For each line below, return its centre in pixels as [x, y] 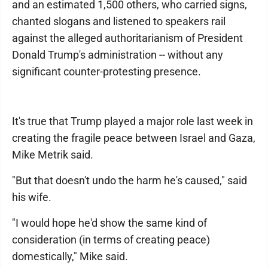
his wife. [32, 197]
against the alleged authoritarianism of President [127, 38]
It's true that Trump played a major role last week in [133, 121]
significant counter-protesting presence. [106, 72]
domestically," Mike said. [70, 257]
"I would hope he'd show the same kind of [109, 223]
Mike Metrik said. [53, 155]
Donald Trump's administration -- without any [118, 55]
